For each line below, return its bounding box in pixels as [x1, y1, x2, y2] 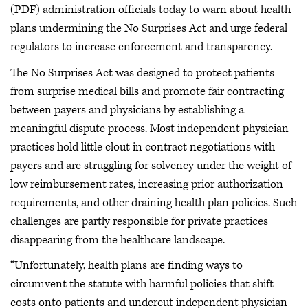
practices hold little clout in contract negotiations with [10, 139, 275, 155]
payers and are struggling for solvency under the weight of [10, 157, 291, 173]
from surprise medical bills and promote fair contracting [10, 83, 284, 99]
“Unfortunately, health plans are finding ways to [10, 258, 243, 273]
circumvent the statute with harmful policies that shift [10, 276, 274, 291]
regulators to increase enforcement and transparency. [10, 39, 272, 54]
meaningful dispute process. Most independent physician [10, 120, 289, 136]
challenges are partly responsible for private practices [10, 213, 268, 229]
